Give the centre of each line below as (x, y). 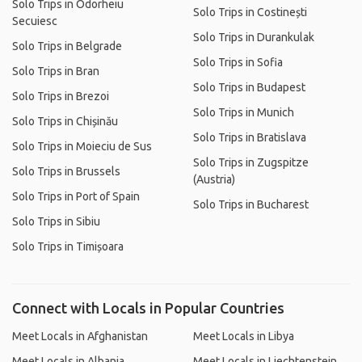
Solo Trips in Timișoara (68, 246)
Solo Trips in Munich (244, 112)
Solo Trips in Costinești (250, 12)
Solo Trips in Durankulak (254, 37)
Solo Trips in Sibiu (56, 221)
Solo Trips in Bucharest (251, 204)
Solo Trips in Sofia (238, 62)
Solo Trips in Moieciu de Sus (82, 146)
